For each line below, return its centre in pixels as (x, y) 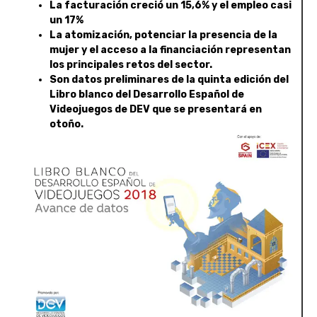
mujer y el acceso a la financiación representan (170, 50)
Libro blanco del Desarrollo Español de (147, 94)
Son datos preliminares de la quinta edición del (169, 79)
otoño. (67, 124)
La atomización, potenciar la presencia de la (163, 35)
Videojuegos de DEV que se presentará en (156, 109)
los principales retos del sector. (131, 64)
